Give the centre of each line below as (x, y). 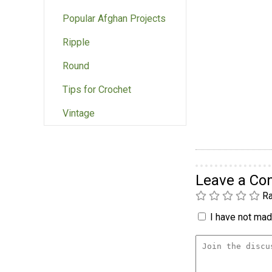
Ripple (76, 42)
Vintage (79, 114)
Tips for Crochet (97, 90)
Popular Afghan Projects (114, 19)
